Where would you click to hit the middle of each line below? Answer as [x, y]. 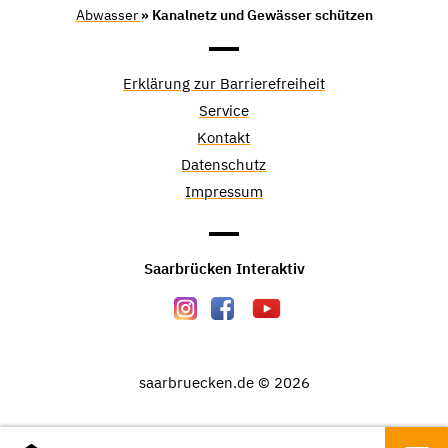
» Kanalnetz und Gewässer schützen [256, 14]
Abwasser [108, 14]
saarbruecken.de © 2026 [224, 382]
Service [223, 110]
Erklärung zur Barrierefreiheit [223, 83]
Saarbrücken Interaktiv [224, 268]
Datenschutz [224, 164]
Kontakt [224, 137]
